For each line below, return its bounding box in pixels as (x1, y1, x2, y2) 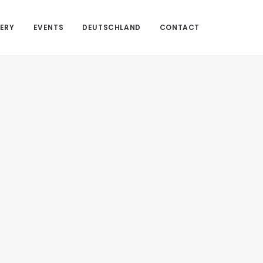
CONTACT (159, 22, 200, 32)
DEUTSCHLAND (82, 22, 141, 32)
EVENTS (33, 22, 64, 32)
